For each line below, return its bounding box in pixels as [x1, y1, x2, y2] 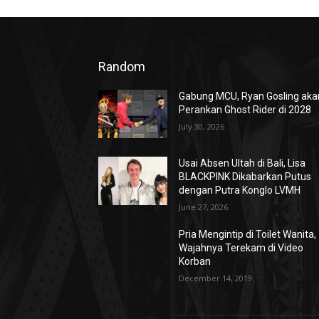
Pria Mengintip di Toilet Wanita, [179, 229, 317, 241]
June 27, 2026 [179, 202, 229, 213]
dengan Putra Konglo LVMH [179, 184, 301, 197]
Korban [179, 256, 211, 268]
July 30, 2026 [179, 121, 225, 132]
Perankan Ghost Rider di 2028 [179, 104, 312, 115]
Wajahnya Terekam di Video [179, 242, 304, 254]
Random [98, 59, 145, 74]
